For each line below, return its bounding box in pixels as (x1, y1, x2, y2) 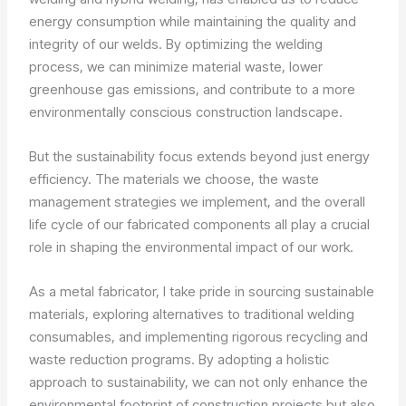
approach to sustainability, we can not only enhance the (29, 373, 369, 391)
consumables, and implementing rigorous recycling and (29, 328, 369, 346)
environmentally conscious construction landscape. (29, 103, 343, 121)
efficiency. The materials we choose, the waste (29, 170, 320, 188)
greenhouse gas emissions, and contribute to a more (29, 81, 356, 99)
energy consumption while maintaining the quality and (29, 13, 357, 31)
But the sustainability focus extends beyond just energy (29, 148, 371, 166)
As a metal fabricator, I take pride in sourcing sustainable (29, 283, 375, 301)
